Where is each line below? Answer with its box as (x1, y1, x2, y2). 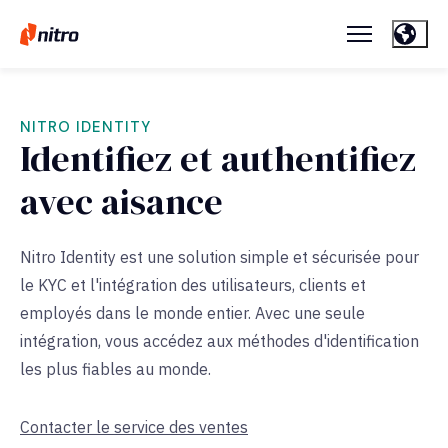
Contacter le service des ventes (20, 417, 248, 438)
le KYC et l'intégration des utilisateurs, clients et (20, 275, 366, 296)
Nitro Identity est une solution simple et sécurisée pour (20, 247, 419, 268)
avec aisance (20, 177, 223, 227)
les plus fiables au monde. (20, 359, 211, 380)
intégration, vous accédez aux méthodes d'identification (20, 331, 419, 352)
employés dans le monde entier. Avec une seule (20, 303, 365, 324)
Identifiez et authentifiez (20, 134, 416, 184)
